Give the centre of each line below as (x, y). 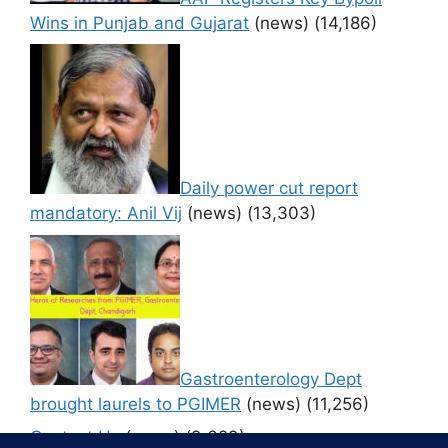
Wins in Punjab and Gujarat (139, 22)
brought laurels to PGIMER (135, 403)
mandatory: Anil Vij (106, 213)
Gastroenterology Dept (271, 378)
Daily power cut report (269, 188)
